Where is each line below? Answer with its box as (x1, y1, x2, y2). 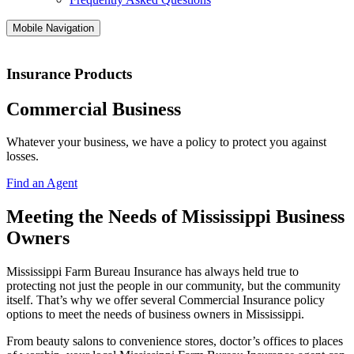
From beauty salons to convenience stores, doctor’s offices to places (6, 334, 343, 348)
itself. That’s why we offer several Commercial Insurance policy (6, 293, 325, 307)
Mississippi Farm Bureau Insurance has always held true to (6, 265, 299, 279)
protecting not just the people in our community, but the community (6, 279, 341, 293)
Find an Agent (6, 176, 77, 190)
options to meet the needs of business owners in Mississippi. (6, 307, 304, 322)
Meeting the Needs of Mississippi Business (6, 206, 345, 228)
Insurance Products (6, 65, 132, 82)
